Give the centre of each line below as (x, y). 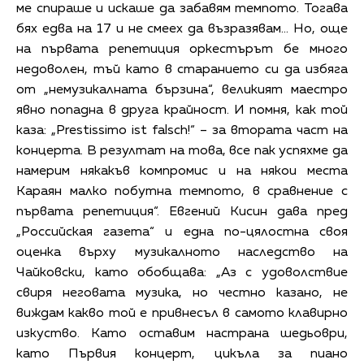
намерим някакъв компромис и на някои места (182, 171)
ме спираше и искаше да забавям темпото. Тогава (182, 9)
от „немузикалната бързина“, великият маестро (182, 90)
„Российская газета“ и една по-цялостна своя (182, 232)
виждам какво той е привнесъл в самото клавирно (182, 313)
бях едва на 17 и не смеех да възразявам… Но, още (182, 29)
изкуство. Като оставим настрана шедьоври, (182, 334)
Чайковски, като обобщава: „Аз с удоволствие (182, 273)
